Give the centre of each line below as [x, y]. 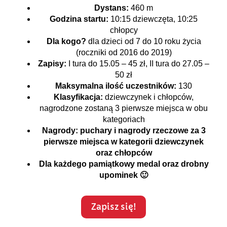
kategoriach [124, 120]
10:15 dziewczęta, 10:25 [154, 19]
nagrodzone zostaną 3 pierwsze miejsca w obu [124, 108]
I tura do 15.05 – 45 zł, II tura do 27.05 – [139, 64]
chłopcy [124, 30]
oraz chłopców [124, 153]
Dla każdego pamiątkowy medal [99, 164]
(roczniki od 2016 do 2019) [124, 53]
